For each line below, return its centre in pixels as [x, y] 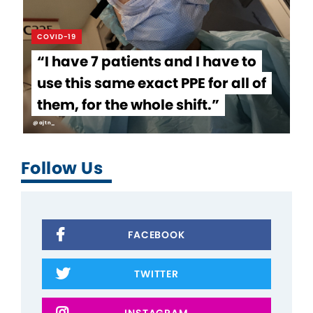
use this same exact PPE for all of [152, 83]
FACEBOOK [156, 234]
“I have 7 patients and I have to [147, 61]
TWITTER [156, 274]
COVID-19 [57, 36]
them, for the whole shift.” [128, 104]
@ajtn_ [44, 122]
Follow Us [62, 168]
